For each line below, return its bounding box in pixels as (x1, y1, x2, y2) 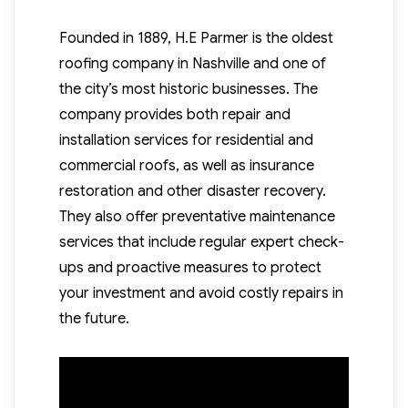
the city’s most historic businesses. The (58, 80, 318, 99)
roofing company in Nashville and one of (58, 55, 326, 74)
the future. (58, 310, 129, 329)
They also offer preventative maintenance (58, 208, 335, 227)
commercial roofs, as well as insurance (58, 157, 314, 176)
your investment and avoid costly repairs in (58, 284, 343, 303)
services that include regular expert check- (58, 233, 344, 252)
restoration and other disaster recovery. (58, 182, 326, 201)
